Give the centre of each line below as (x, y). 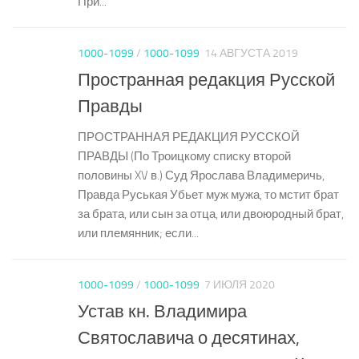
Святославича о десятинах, (189, 338)
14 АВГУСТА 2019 (251, 53)
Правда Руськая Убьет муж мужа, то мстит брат (208, 195)
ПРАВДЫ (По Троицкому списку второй (184, 157)
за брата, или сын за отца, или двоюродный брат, (211, 214)
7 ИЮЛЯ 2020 (240, 285)
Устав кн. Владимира (162, 312)
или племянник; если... (138, 234)
